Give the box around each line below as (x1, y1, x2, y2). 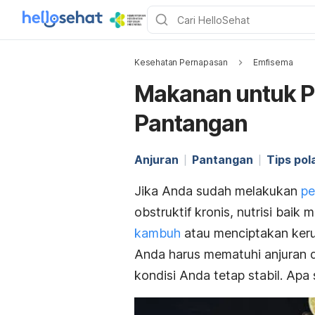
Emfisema (253, 57, 293, 67)
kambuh (134, 226, 181, 240)
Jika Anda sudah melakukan (134, 184, 301, 198)
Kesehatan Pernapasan (134, 57, 228, 67)
